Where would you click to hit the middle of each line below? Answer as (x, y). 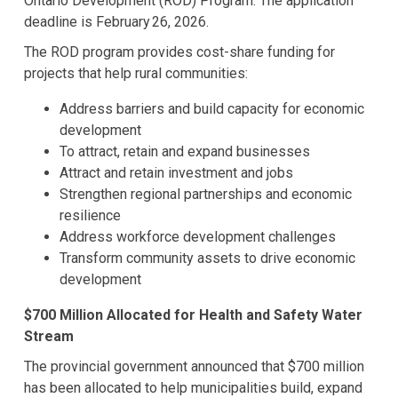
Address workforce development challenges (200, 237)
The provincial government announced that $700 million (195, 367)
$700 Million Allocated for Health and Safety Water (194, 315)
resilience (92, 216)
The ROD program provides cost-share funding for (180, 52)
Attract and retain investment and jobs (179, 173)
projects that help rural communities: (138, 74)
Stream (53, 337)
